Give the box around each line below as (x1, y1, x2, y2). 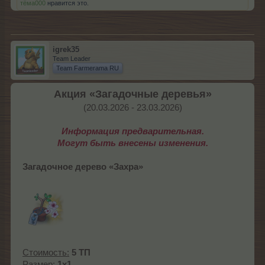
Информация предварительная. (61, 127, 204, 137)
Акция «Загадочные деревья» (53, 88, 212, 101)
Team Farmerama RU (56, 64, 119, 72)
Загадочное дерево (22, 162, 109, 172)
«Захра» (109, 162, 143, 172)
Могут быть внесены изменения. (57, 138, 208, 148)
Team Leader (53, 55, 91, 63)
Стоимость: (22, 248, 69, 258)
